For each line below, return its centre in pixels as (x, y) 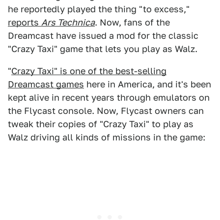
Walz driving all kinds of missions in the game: (107, 137)
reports (25, 23)
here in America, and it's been (148, 84)
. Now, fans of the (132, 23)
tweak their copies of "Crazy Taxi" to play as (101, 124)
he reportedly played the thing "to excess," (99, 9)
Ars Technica (68, 23)
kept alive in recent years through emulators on (109, 98)
